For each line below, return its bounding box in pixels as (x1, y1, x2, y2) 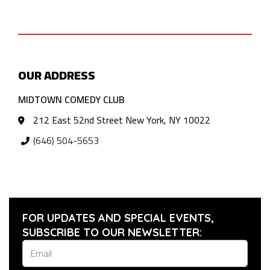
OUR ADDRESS (18, 63, 95, 86)
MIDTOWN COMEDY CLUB (18, 90, 125, 108)
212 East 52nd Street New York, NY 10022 (33, 110, 211, 129)
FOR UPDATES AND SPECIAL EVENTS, (22, 210, 214, 225)
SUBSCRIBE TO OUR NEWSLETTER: (22, 225, 202, 239)
